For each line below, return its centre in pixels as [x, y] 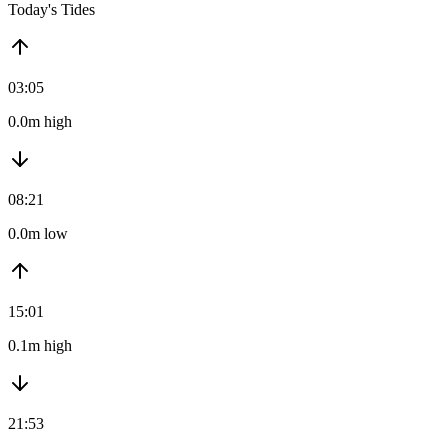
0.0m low [38, 234]
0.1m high [40, 346]
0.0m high [40, 122]
